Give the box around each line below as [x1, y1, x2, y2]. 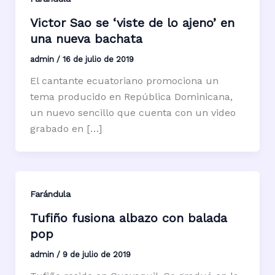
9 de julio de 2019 [62, 249, 131, 259]
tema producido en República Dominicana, [29, 90, 233, 103]
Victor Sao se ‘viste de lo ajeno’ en [29, 15, 234, 30]
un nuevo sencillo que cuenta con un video [29, 106, 236, 118]
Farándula [29, 188, 71, 199]
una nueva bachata [29, 31, 142, 46]
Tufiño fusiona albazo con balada [29, 210, 227, 225]
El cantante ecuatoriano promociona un [29, 74, 219, 87]
